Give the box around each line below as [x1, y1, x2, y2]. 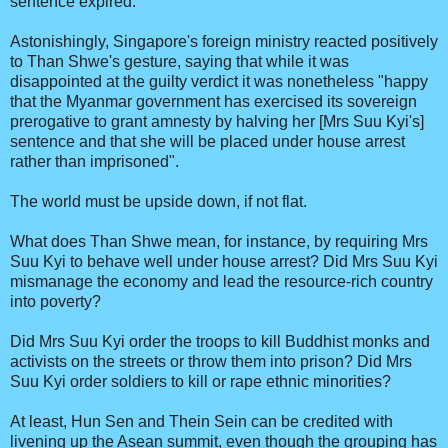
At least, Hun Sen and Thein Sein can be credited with [10, 413, 393, 431]
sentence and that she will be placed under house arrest [10, 133, 405, 151]
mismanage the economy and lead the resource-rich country [10, 273, 433, 291]
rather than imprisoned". [10, 153, 179, 171]
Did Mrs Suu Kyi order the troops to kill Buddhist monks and [10, 333, 430, 351]
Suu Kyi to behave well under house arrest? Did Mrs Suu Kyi [10, 253, 438, 271]
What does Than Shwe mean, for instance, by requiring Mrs [10, 233, 428, 251]
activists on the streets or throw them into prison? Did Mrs [10, 353, 412, 371]
